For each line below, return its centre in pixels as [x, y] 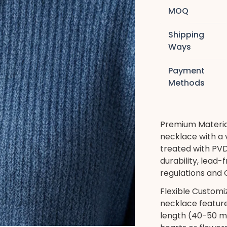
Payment [187, 71]
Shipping [186, 35]
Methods [187, 83]
